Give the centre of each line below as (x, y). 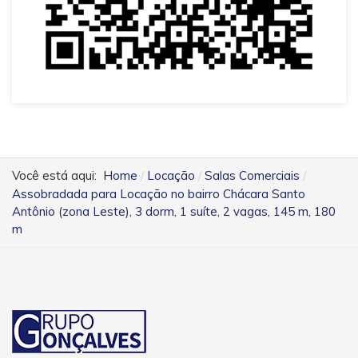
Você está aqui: (58, 175)
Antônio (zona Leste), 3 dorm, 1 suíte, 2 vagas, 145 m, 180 (174, 211)
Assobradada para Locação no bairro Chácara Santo (159, 193)
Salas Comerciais (252, 175)
